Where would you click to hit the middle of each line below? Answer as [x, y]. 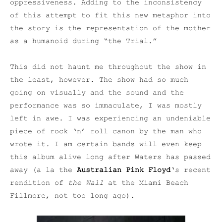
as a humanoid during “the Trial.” [83, 41]
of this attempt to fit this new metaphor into [110, 16]
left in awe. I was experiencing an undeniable [110, 119]
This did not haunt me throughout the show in [108, 67]
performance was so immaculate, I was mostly [106, 106]
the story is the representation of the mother [110, 28]
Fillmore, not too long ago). [72, 196]
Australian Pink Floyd [124, 170]
